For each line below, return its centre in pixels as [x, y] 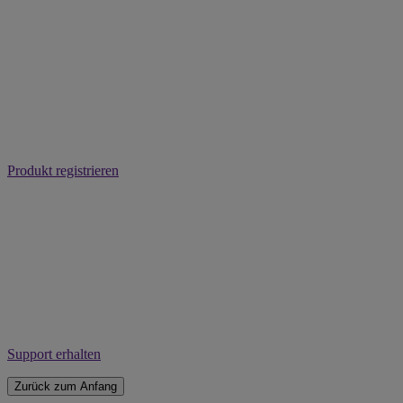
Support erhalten [54, 354]
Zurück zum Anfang [66, 386]
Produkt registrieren [63, 170]
